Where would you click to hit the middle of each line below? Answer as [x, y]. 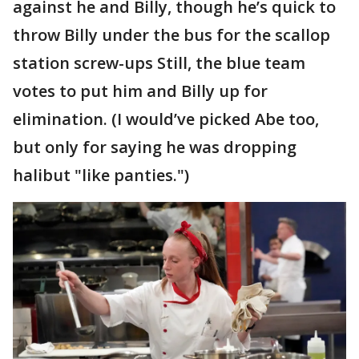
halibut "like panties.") [101, 175]
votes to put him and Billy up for [140, 91]
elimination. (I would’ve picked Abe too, [166, 119]
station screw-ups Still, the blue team [159, 63]
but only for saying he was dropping [155, 147]
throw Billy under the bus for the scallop [171, 34]
